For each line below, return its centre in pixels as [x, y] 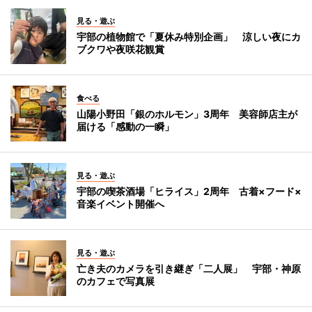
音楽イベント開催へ [120, 203]
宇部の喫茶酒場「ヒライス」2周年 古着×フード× [189, 191]
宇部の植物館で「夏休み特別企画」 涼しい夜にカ [189, 36]
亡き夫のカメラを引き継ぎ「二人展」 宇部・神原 [189, 268]
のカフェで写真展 [116, 281]
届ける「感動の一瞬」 [125, 126]
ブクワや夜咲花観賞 [120, 49]
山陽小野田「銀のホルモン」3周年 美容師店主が [187, 114]
